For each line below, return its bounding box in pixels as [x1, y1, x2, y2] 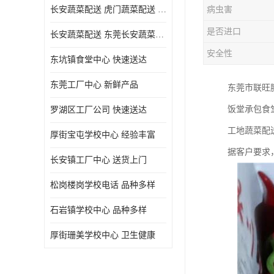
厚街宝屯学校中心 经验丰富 [50, 130, 155, 139]
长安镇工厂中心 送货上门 [50, 155, 147, 165]
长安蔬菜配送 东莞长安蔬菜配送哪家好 [155, 30, 164, 39]
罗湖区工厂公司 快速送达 [50, 105, 147, 114]
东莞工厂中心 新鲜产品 [50, 80, 138, 89]
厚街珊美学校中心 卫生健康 [50, 231, 155, 240]
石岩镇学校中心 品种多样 [50, 206, 147, 215]
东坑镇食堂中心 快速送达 [50, 55, 147, 64]
